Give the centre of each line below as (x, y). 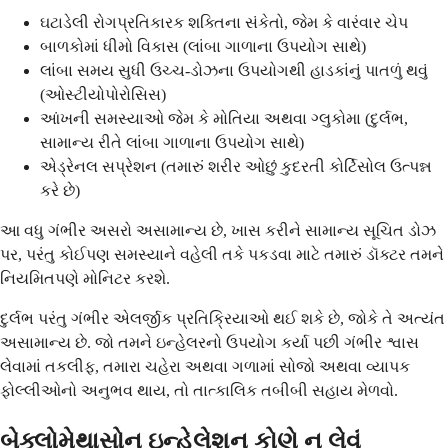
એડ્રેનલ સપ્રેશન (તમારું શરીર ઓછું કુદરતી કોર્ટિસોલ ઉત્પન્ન (236, 166)
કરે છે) (60, 190)
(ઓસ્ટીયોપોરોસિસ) (103, 94)
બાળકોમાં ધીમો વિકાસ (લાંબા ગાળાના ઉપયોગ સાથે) (203, 46)
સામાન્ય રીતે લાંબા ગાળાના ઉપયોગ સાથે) (172, 142)
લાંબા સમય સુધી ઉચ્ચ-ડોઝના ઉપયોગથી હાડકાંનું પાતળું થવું (234, 70)
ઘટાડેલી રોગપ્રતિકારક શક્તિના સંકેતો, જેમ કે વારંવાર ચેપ (224, 22)
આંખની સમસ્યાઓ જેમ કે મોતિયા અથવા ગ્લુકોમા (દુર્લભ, (224, 118)
